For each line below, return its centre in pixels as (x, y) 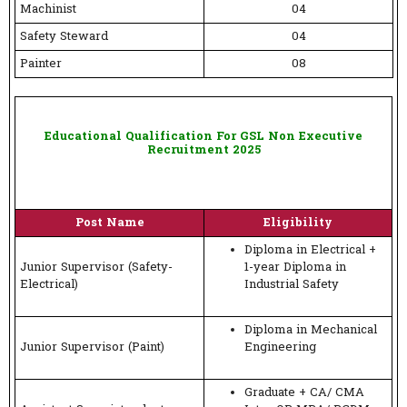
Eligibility (298, 223)
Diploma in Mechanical (311, 330)
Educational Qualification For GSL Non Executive (203, 136)
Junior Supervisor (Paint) (92, 347)
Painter (41, 65)
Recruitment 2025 (203, 150)
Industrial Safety (292, 284)
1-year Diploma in (295, 267)
